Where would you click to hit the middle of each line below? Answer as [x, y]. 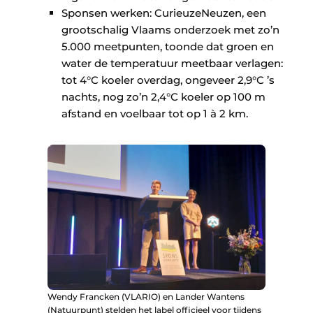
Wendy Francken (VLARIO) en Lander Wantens [146, 297]
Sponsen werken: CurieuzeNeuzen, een [164, 13]
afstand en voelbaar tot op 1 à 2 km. [155, 114]
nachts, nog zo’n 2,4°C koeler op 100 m [163, 97]
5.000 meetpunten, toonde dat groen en [168, 47]
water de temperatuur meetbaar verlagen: [172, 64]
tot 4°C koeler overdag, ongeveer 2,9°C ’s [168, 80]
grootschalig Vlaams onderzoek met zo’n [170, 30]
